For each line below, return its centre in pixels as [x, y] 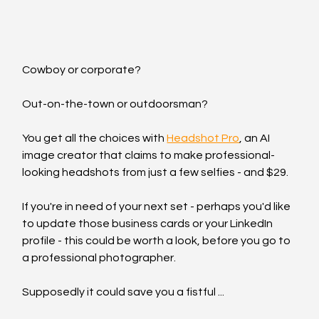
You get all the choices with [95, 138]
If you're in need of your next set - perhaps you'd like [158, 207]
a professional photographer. [99, 258]
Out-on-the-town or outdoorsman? [115, 104]
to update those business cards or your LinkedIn [149, 224]
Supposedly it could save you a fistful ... [124, 292]
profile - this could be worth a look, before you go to [158, 241]
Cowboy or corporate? [82, 70]
